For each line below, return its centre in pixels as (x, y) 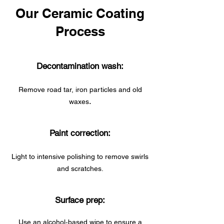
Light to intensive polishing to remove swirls (80, 156)
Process (80, 31)
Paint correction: (80, 133)
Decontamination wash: (80, 66)
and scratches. (80, 168)
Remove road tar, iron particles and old (80, 89)
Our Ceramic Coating (80, 13)
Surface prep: (80, 200)
